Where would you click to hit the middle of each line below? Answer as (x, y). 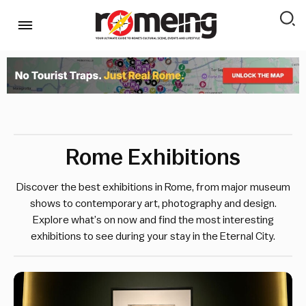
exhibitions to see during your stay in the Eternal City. (153, 236)
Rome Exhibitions (153, 157)
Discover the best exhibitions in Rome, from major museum (153, 187)
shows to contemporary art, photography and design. (153, 203)
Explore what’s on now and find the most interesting (153, 220)
